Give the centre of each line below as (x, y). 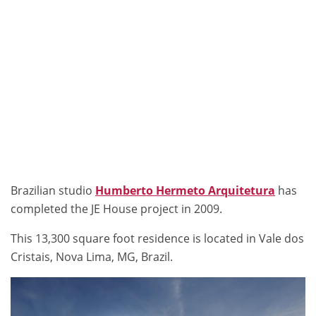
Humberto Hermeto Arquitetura (185, 190)
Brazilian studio (53, 190)
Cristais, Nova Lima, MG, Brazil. (92, 256)
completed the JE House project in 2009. (116, 208)
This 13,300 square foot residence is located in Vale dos (157, 238)
